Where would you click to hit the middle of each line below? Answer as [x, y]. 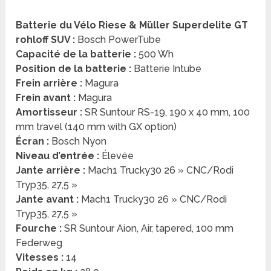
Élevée [117, 156]
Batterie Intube [167, 69]
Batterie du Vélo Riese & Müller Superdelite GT [132, 25]
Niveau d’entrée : [58, 156]
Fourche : [39, 229]
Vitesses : [40, 258]
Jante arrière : [51, 171]
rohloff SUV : [46, 40]
